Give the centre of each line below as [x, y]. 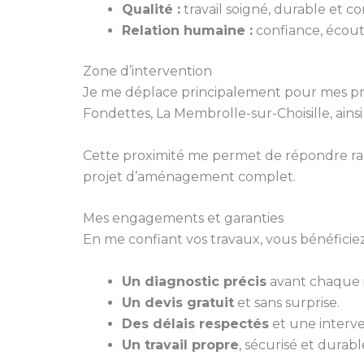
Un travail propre [180, 344]
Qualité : [151, 10]
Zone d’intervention [147, 71]
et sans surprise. [287, 302]
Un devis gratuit [178, 302]
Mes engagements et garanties [183, 219]
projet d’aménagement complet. [189, 176]
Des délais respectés [195, 323]
